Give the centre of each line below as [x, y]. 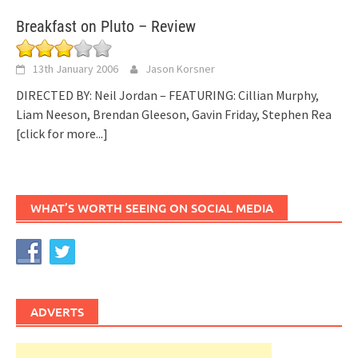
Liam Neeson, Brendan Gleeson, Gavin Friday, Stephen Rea [174, 114]
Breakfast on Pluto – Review [106, 26]
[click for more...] [62, 133]
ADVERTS [57, 311]
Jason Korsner [180, 68]
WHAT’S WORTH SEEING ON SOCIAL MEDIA [152, 207]
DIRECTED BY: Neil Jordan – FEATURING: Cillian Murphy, [167, 95]
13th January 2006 [76, 68]
